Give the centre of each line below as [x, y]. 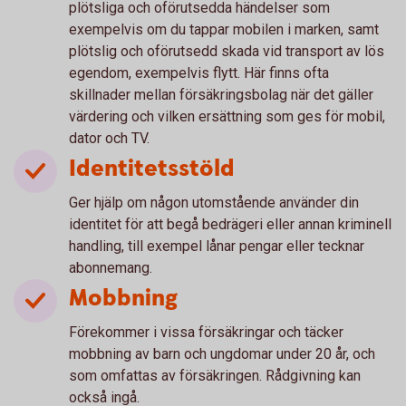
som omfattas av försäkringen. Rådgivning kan [215, 376]
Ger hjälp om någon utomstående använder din [214, 203]
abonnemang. [111, 268]
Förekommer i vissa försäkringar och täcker [206, 332]
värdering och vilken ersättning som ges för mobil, [227, 116]
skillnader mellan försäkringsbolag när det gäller [221, 95]
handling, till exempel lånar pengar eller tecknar [217, 246]
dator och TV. [109, 138]
